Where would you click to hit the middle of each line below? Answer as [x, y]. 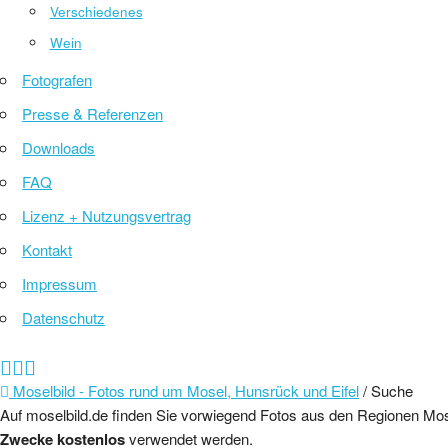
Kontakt [47, 249]
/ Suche [386, 390]
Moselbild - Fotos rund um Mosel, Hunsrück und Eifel [184, 390]
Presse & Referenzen [92, 113]
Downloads [58, 147]
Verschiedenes [96, 11]
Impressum [59, 283]
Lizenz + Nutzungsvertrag [106, 215]
